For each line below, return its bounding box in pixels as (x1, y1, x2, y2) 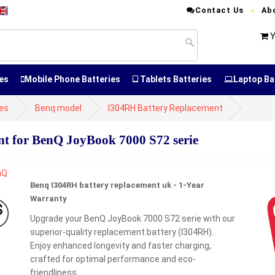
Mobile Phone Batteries (25, 74, 120, 84)
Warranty (30, 194, 67, 203)
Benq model (35, 103, 82, 113)
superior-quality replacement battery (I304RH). (30, 227, 214, 237)
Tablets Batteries (138, 74, 212, 84)
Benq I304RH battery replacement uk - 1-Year (30, 180, 204, 190)
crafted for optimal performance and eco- (30, 254, 196, 264)
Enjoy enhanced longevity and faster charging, (30, 241, 211, 250)
